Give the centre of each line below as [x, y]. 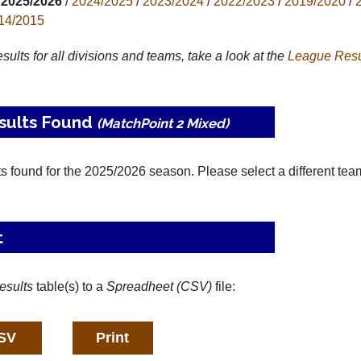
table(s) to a [69, 286]
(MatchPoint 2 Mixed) [162, 123]
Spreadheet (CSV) [159, 286]
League [309, 56]
